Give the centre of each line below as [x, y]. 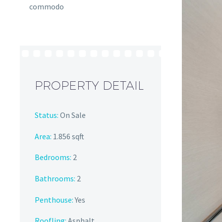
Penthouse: [54, 199]
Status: [47, 115]
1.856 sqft [68, 136]
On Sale [72, 115]
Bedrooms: [53, 157]
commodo [47, 7]
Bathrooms [54, 178]
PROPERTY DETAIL [89, 85]
